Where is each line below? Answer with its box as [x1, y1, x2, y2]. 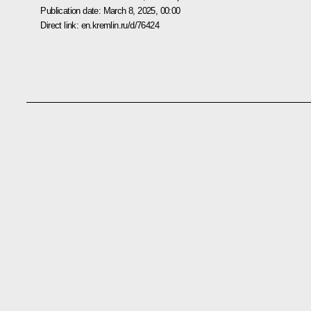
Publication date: [40, 5, 103, 16]
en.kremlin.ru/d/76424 [81, 19, 159, 31]
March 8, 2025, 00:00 [103, 5, 180, 16]
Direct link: [40, 19, 81, 31]
